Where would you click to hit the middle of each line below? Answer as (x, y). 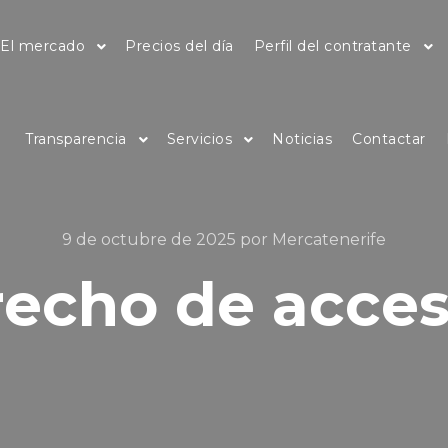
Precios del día (179, 46)
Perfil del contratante (332, 46)
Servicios (199, 139)
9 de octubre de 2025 (149, 239)
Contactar (389, 139)
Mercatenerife (329, 239)
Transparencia (76, 139)
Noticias (302, 139)
